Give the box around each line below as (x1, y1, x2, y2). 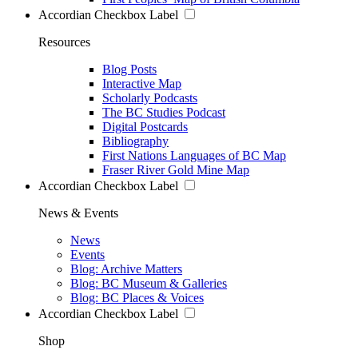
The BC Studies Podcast (102, 105, 225, 119)
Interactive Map (102, 76, 181, 90)
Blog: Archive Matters (70, 261, 182, 276)
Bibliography (102, 133, 169, 148)
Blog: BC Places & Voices (70, 290, 204, 304)
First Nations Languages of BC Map (102, 148, 286, 162)
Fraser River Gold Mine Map (102, 162, 249, 177)
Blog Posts (102, 62, 157, 76)
